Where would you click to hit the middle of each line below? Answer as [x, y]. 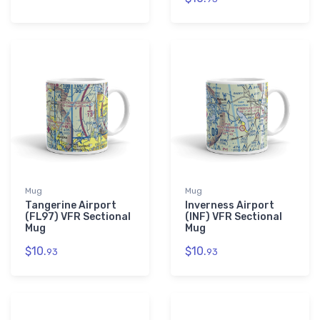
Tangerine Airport [71, 206]
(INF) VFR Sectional [234, 217]
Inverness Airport [230, 206]
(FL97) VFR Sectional [78, 217]
